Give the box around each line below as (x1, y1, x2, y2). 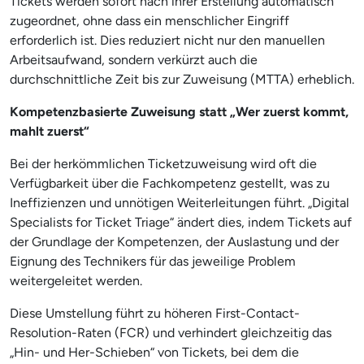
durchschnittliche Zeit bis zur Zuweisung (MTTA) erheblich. (10, 71, 354, 87)
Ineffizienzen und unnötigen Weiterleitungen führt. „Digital (10, 194, 349, 210)
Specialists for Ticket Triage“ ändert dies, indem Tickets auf (10, 214, 352, 230)
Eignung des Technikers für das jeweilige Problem (10, 253, 296, 269)
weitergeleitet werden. (10, 272, 142, 288)
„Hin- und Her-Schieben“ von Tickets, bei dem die (10, 344, 299, 360)
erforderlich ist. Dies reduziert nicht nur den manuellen (10, 32, 325, 48)
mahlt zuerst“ (10, 123, 89, 139)
